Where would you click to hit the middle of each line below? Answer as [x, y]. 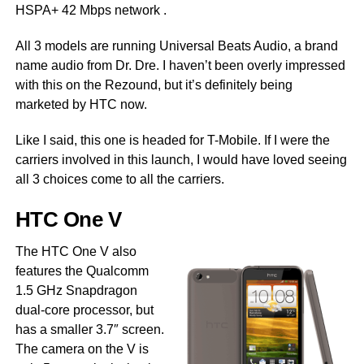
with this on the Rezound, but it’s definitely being [154, 85]
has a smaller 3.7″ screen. [89, 329]
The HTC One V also [76, 251]
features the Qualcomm [82, 271]
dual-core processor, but [84, 310]
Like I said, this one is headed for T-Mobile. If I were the [172, 140]
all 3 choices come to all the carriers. [119, 179]
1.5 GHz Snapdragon [76, 290]
